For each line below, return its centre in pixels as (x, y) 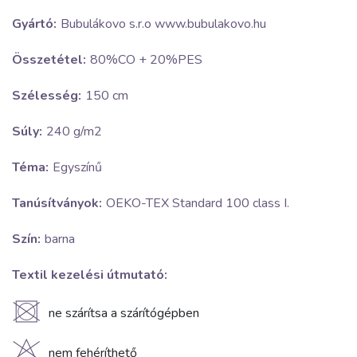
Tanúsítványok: (57, 204)
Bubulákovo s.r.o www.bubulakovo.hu (163, 24)
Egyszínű (77, 168)
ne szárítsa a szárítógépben (124, 314)
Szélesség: (47, 96)
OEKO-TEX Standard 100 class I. (198, 204)
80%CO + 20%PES (146, 60)
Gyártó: (34, 24)
